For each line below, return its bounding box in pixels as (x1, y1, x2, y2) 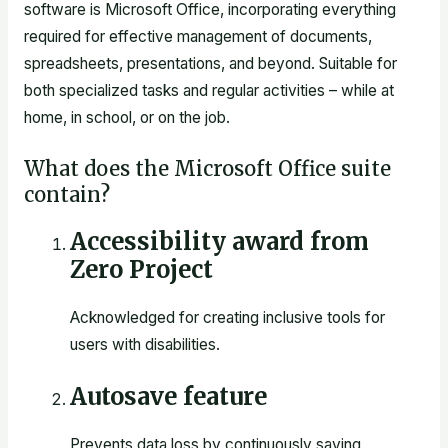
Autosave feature (70, 381, 268, 411)
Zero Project (70, 255, 214, 285)
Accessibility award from (70, 227, 370, 257)
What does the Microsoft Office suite (23, 156, 391, 182)
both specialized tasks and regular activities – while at (23, 81, 394, 101)
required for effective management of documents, (23, 27, 372, 47)
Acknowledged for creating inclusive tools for (70, 308, 386, 328)
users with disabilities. (70, 335, 221, 355)
